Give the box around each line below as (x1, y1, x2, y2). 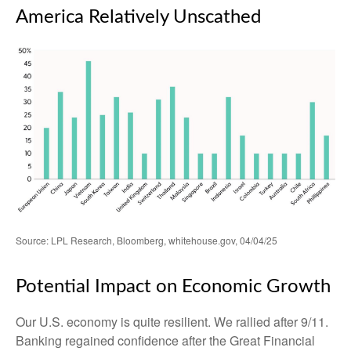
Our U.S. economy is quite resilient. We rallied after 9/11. (16, 313, 328, 331)
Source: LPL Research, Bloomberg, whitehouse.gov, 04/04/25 (16, 233, 277, 248)
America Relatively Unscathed (16, 8, 261, 27)
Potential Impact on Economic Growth (16, 277, 331, 297)
